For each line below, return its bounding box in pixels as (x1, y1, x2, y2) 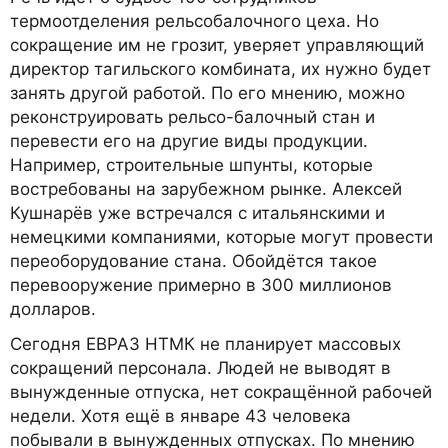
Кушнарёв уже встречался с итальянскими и (10, 202, 385, 223)
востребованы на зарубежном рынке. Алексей (10, 178, 402, 199)
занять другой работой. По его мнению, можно (10, 82, 405, 103)
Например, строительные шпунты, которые (10, 154, 373, 175)
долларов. (10, 298, 96, 319)
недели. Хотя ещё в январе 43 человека (10, 405, 351, 426)
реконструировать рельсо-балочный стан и (10, 106, 375, 127)
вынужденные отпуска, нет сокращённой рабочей (10, 381, 432, 402)
